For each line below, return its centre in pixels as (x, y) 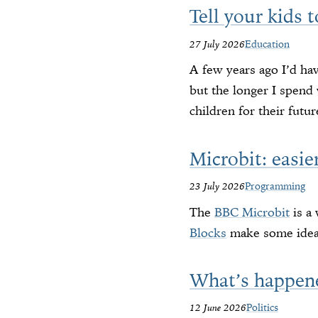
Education (268, 44)
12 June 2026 (218, 308)
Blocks (208, 232)
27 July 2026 (218, 44)
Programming (275, 186)
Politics (263, 308)
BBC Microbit (252, 212)
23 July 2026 (218, 186)
